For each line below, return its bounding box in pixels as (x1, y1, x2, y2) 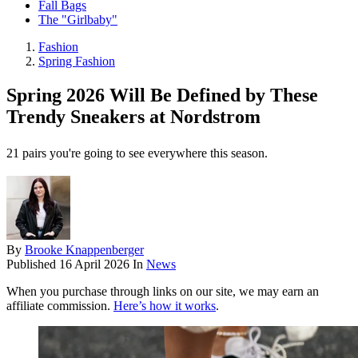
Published (6, 257, 59, 272)
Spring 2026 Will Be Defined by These (6, 85, 318, 106)
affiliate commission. (6, 299, 113, 313)
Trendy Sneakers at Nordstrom (6, 106, 261, 128)
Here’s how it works (113, 299, 216, 313)
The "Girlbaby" (38, 13, 117, 27)
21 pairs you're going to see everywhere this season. (6, 146, 268, 161)
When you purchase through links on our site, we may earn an (6, 284, 319, 299)
